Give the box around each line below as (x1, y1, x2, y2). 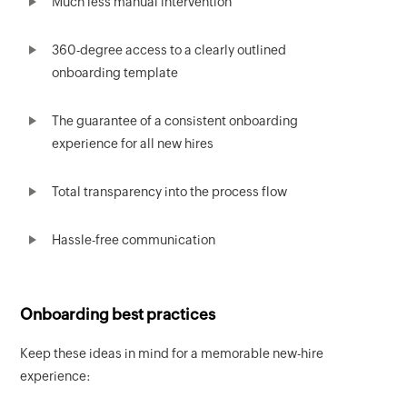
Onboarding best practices (20, 305, 216, 324)
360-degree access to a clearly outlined (52, 43, 287, 58)
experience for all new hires (52, 136, 214, 152)
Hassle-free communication (52, 233, 216, 248)
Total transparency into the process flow (52, 184, 288, 200)
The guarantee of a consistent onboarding (52, 114, 299, 129)
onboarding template (52, 65, 179, 81)
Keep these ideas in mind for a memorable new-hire (20, 346, 324, 362)
